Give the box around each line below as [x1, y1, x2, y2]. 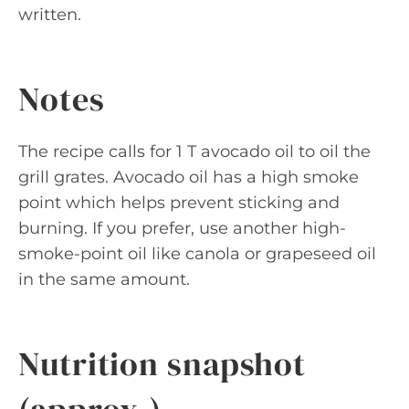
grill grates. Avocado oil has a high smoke [18, 167, 359, 187]
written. [18, 5, 81, 25]
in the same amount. [18, 269, 190, 289]
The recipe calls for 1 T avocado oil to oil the [18, 142, 371, 162]
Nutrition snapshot [18, 341, 307, 386]
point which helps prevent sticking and [18, 193, 340, 213]
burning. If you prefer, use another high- [18, 218, 346, 238]
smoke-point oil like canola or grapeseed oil [18, 244, 376, 264]
